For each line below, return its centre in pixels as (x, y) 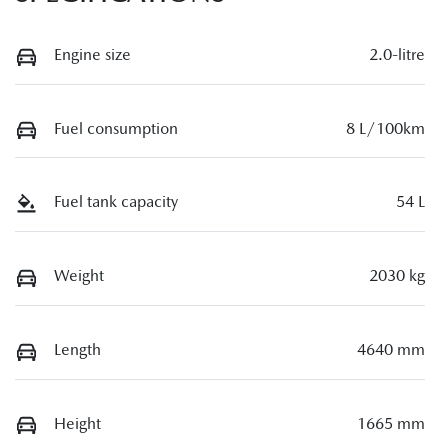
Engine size (92, 55)
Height (77, 423)
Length (77, 349)
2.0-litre (397, 55)
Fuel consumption (116, 128)
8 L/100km (385, 128)
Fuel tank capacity (116, 202)
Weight (79, 276)
